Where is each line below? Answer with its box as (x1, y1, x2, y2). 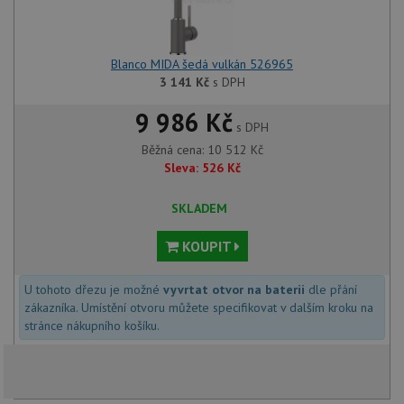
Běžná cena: (141, 142, 207, 159)
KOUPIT (178, 237, 234, 256)
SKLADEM (171, 200, 227, 217)
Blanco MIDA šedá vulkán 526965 (111, 56, 293, 73)
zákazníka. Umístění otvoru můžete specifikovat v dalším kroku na (24, 299, 373, 317)
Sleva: (163, 160, 198, 177)
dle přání (305, 281, 357, 298)
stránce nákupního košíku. (24, 317, 160, 335)
